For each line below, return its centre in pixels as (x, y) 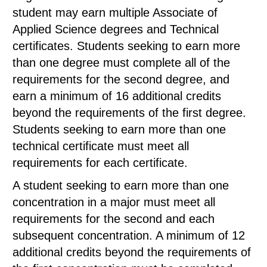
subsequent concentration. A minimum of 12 (129, 235)
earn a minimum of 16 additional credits (117, 96)
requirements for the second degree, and (121, 79)
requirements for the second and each (114, 219)
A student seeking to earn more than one (121, 185)
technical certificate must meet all (101, 146)
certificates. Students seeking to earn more (126, 46)
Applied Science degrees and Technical (116, 29)
